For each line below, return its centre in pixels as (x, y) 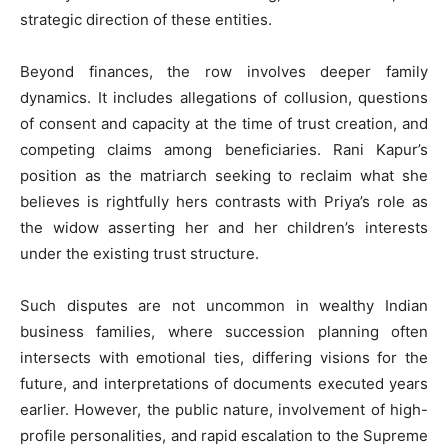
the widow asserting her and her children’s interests (224, 227)
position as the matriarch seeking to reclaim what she (224, 175)
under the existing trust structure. (139, 253)
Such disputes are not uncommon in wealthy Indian (224, 305)
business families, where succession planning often (224, 331)
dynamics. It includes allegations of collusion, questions (224, 97)
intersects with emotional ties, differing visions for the (224, 357)
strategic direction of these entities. (146, 19)
